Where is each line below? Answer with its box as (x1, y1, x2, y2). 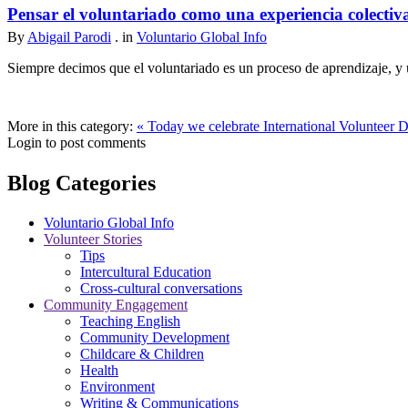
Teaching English (80, 312, 180, 329)
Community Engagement (44, 296, 188, 312)
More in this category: (7, 117, 133, 134)
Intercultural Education (80, 263, 211, 280)
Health (80, 362, 118, 378)
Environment (80, 378, 155, 394)
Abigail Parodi (27, 28, 111, 45)
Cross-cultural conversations (80, 280, 242, 296)
